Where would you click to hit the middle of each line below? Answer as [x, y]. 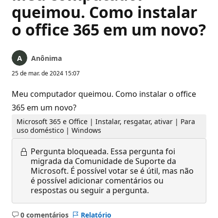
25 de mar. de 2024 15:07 [46, 73]
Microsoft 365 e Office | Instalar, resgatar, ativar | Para [106, 122]
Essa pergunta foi [143, 151]
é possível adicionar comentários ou [97, 180]
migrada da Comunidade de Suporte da [103, 161]
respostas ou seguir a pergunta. [90, 190]
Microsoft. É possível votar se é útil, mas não [112, 171]
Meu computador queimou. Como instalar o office [104, 94]
